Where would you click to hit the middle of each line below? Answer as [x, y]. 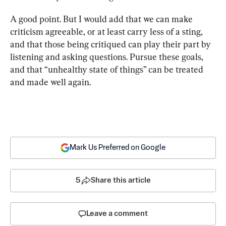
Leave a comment [117, 214]
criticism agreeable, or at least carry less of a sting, [107, 32]
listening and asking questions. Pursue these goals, [108, 57]
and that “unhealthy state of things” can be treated [108, 70]
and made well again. [50, 82]
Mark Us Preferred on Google [118, 148]
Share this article [121, 181]
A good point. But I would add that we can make [102, 19]
